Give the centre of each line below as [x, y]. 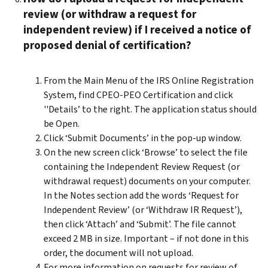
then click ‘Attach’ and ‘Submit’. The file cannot [140, 224]
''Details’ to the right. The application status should [150, 109]
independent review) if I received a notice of [137, 29]
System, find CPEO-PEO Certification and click [138, 95]
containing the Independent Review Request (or [142, 166]
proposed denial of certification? [107, 45]
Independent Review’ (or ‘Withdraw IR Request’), [143, 209]
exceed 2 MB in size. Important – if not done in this [146, 238]
